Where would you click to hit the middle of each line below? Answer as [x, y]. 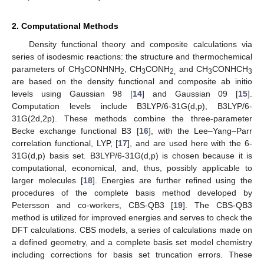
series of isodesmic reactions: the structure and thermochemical [132, 56]
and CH [192, 69]
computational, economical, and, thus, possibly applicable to [132, 168]
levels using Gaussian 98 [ [72, 93]
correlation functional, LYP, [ [65, 143]
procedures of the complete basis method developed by [132, 192]
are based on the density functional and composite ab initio [132, 81]
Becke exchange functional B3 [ [75, 131]
